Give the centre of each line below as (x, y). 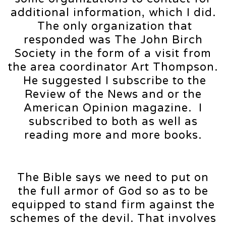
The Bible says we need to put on (113, 178)
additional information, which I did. (113, 13)
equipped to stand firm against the (113, 205)
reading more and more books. (113, 135)
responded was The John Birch (113, 40)
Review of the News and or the (113, 95)
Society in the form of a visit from (113, 54)
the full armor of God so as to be (113, 191)
